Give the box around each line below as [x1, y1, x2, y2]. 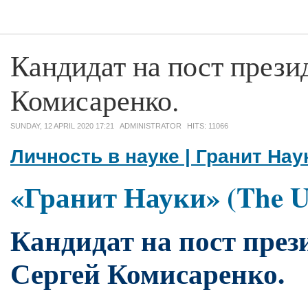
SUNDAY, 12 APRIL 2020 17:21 [10, 122, 116, 130]
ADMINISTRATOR [120, 122, 184, 130]
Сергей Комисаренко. [10, 253, 285, 294]
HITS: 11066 [187, 122, 228, 130]
